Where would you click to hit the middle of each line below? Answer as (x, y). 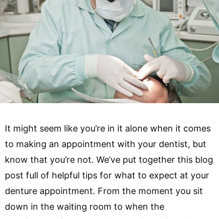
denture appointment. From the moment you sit (104, 191)
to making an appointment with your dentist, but (106, 144)
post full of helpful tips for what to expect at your (107, 175)
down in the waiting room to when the (85, 206)
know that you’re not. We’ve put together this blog (109, 159)
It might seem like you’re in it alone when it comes (108, 128)
